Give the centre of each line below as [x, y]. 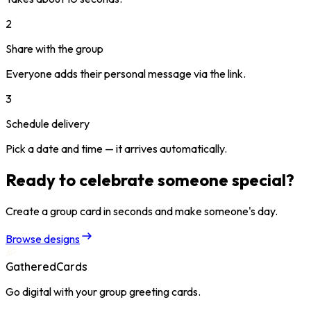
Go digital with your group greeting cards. [103, 291]
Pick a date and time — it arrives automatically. [116, 148]
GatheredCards [47, 266]
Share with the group [54, 48]
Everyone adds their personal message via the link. [126, 73]
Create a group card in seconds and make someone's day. [142, 211]
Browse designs [43, 238]
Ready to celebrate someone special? [150, 179]
